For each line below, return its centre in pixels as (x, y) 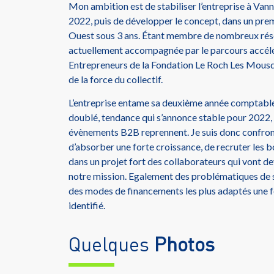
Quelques (111, 243)
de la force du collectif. (116, 80)
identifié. (87, 206)
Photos (184, 243)
